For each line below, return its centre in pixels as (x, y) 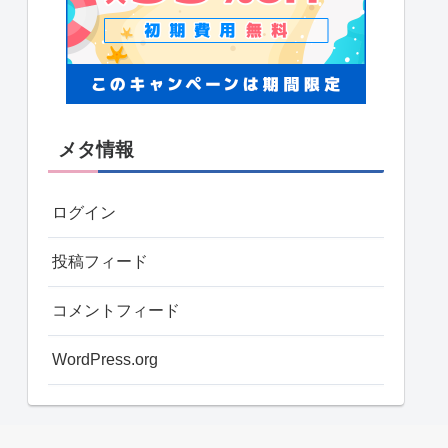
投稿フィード (100, 261)
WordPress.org (105, 359)
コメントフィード (116, 310)
